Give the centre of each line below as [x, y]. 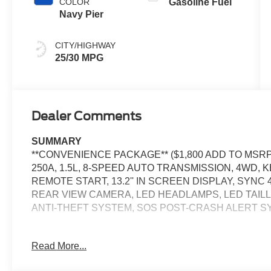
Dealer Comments [87, 116]
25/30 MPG [80, 57]
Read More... [59, 246]
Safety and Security [85, 253]
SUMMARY [57, 142]
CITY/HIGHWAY [86, 45]
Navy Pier [82, 14]
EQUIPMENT [61, 235]
